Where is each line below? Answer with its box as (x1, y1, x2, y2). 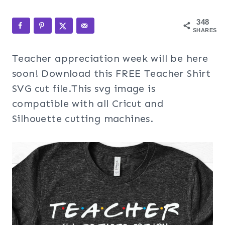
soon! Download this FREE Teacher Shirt (12, 67, 211, 79)
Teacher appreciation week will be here (12, 52, 208, 64)
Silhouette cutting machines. (12, 113, 154, 125)
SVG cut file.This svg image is (12, 82, 155, 94)
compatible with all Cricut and (12, 97, 163, 109)
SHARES (193, 27, 217, 33)
